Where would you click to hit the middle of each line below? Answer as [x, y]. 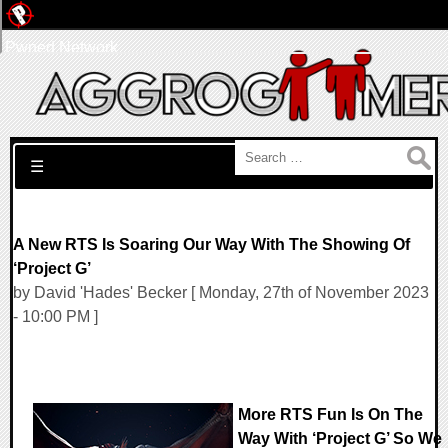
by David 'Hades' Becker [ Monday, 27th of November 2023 [221, 292]
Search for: [51, 151]
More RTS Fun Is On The [330, 415]
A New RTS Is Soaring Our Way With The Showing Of [211, 244]
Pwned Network [61, 47]
